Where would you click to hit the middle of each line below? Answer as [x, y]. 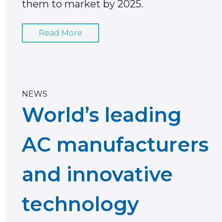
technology [80, 204]
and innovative [97, 174]
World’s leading [102, 115]
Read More [60, 33]
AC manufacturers [115, 145]
